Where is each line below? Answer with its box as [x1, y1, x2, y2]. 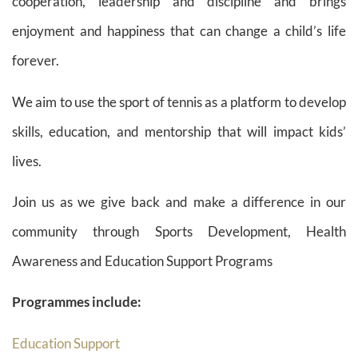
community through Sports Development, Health [12, 223, 346, 241]
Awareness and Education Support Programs [12, 253, 272, 270]
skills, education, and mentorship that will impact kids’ [12, 122, 346, 140]
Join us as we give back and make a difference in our [12, 193, 346, 211]
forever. [12, 52, 59, 70]
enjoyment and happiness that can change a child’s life [12, 22, 346, 40]
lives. [12, 152, 42, 169]
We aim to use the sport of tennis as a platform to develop [12, 93, 346, 110]
